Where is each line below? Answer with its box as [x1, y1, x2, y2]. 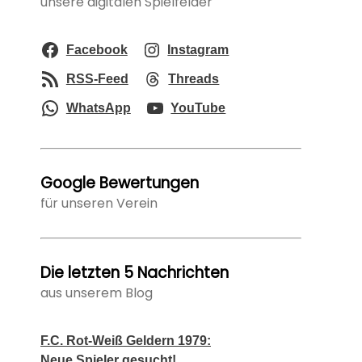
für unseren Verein [40, 194, 158, 213]
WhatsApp [65, 101, 131, 116]
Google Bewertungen [40, 172, 199, 195]
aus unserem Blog [40, 284, 153, 303]
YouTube [170, 101, 226, 116]
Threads [168, 72, 220, 86]
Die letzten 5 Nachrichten [40, 262, 229, 284]
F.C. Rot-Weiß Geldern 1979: [40, 334, 211, 348]
